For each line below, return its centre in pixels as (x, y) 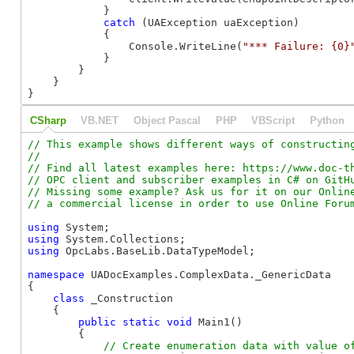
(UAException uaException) (217, 22)
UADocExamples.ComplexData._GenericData (208, 274)
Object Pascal (167, 120)
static (141, 322)
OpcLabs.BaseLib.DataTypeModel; (157, 250)
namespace (56, 274)
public (97, 322)
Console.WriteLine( (135, 46)
